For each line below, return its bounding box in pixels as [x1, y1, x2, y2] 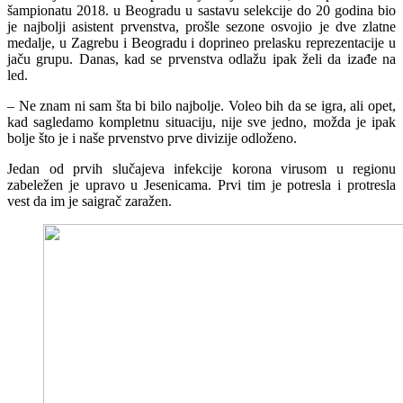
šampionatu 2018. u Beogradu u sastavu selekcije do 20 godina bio [7, 2, 396, 18]
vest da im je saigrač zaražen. [7, 193, 172, 209]
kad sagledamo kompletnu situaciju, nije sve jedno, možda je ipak [7, 113, 396, 130]
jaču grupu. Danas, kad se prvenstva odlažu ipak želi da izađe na [7, 50, 396, 67]
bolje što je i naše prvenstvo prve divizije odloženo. [7, 130, 297, 146]
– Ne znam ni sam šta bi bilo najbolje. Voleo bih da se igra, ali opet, [7, 97, 396, 113]
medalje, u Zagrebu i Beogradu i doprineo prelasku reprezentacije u [7, 34, 396, 50]
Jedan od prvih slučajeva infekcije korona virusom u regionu [7, 160, 396, 176]
